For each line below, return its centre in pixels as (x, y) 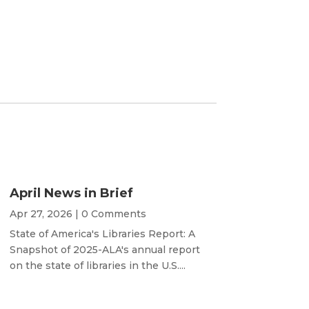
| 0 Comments (109, 213)
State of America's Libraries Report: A (102, 233)
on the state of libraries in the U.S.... (97, 265)
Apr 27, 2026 (41, 213)
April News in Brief (71, 193)
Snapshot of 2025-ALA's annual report (104, 249)
